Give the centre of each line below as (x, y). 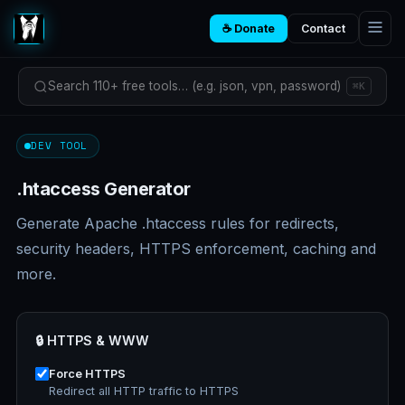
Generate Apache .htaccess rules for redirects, (178, 223)
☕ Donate (249, 28)
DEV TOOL (60, 146)
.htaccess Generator (104, 189)
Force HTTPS (87, 374)
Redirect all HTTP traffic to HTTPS (144, 391)
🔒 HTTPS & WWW (92, 340)
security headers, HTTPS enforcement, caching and (196, 249)
